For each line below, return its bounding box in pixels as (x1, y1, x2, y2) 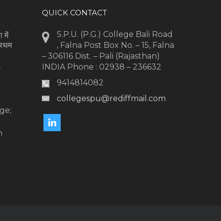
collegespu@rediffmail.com (56, 93, 166, 103)
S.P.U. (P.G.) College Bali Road (56, 29, 173, 39)
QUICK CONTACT (41, 7, 107, 17)
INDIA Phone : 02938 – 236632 (41, 62, 161, 72)
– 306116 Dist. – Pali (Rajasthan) (41, 51, 160, 61)
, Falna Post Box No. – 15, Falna (56, 40, 174, 50)
